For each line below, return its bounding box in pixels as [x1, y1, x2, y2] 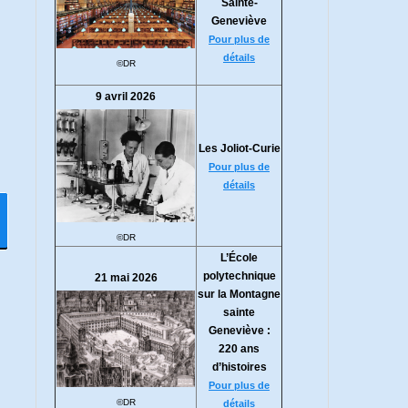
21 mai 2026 [94, 271, 158, 284]
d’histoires [211, 361, 267, 373]
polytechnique [202, 270, 276, 282]
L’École [220, 251, 258, 264]
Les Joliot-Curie [198, 142, 280, 155]
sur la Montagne [198, 288, 280, 301]
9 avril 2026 [96, 90, 156, 103]
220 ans [219, 342, 260, 355]
